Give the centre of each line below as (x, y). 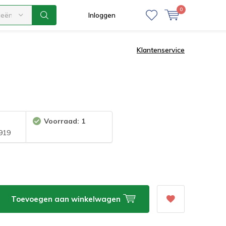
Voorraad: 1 (65, 121)
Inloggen (102, 15)
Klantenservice (161, 50)
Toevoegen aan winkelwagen (67, 199)
